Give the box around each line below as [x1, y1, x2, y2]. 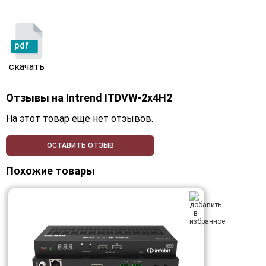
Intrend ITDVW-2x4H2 [66, 91, 172, 104]
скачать [9, 61, 45, 73]
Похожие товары [6, 164, 95, 178]
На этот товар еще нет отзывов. [6, 113, 153, 125]
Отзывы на [6, 91, 66, 104]
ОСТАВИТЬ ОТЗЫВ [46, 141, 114, 150]
